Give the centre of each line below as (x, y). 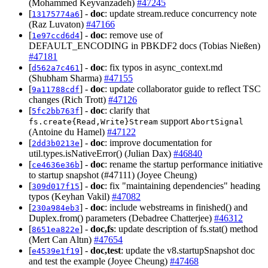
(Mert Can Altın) (61, 240)
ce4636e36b (56, 165)
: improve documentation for (158, 143)
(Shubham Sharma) (66, 78)
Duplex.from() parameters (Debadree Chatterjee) (121, 218)
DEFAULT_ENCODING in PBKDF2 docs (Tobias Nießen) (144, 46)
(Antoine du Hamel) (68, 132)
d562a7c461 (56, 68)
